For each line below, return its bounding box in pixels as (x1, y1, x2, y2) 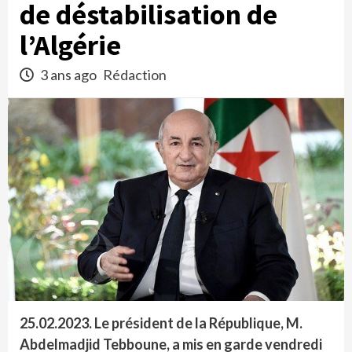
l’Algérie (20, 27, 121, 63)
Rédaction (103, 66, 167, 83)
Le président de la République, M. (94, 314, 302, 332)
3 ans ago (38, 66, 99, 83)
